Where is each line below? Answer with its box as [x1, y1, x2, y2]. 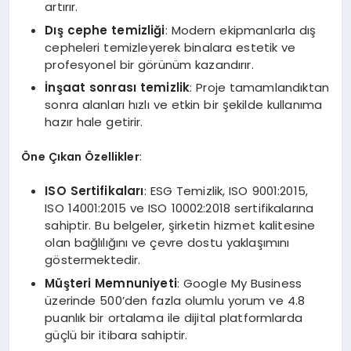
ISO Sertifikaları [45, 183, 144, 200]
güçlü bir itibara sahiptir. [45, 326, 188, 343]
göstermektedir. [45, 251, 141, 269]
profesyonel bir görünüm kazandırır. [45, 56, 254, 73]
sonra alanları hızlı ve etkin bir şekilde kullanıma [45, 96, 323, 114]
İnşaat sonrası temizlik [45, 79, 190, 96]
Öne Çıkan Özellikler [21, 148, 139, 165]
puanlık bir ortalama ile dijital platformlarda [45, 309, 302, 326]
